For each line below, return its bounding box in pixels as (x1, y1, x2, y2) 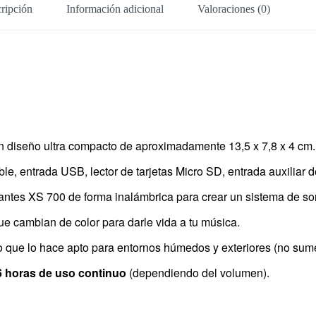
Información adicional (66, 2, 164, 15)
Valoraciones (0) (197, 2, 271, 15)
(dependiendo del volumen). (126, 265, 269, 281)
